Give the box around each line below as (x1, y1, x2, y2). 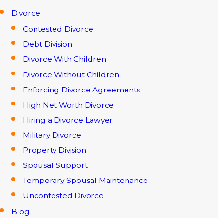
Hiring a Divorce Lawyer (22, 115, 113, 125)
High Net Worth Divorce (22, 100, 114, 109)
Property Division (22, 145, 86, 155)
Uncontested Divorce (22, 191, 104, 200)
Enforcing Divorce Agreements (22, 85, 140, 94)
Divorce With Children (22, 54, 106, 64)
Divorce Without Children (22, 70, 119, 79)
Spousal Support (22, 161, 88, 170)
